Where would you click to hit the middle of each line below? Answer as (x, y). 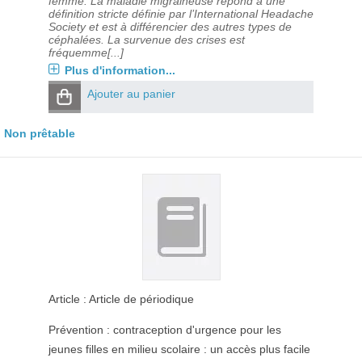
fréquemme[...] (86, 53)
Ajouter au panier (131, 94)
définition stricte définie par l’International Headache (181, 14)
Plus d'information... (120, 70)
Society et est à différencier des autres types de (170, 27)
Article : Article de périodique (121, 299)
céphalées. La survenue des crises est (146, 40)
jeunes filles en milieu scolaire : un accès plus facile (179, 349)
